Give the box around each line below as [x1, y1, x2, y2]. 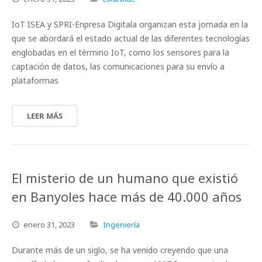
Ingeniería [103, 219, 140, 230]
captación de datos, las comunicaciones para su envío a [12, 61, 225, 72]
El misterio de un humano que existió [12, 169, 238, 187]
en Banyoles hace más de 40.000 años [12, 188, 242, 205]
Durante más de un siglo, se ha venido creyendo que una [12, 244, 228, 256]
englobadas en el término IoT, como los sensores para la [12, 47, 229, 58]
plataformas [12, 75, 58, 86]
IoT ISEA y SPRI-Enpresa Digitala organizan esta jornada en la [12, 19, 248, 30]
